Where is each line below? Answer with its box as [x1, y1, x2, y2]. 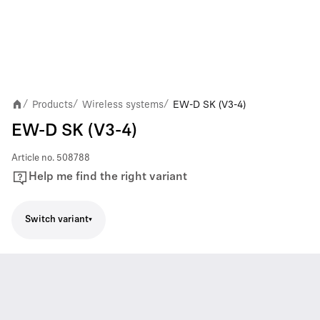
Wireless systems [82, 98, 164, 110]
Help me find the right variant [29, 171, 187, 183]
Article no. [11, 153, 54, 163]
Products [32, 98, 73, 110]
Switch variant [25, 215, 89, 224]
